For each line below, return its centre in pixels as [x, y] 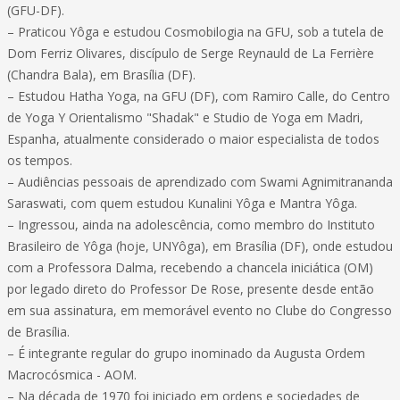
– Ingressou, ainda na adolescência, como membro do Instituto [191, 225]
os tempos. [40, 160]
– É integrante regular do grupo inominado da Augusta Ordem [186, 353]
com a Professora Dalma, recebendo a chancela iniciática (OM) [190, 267]
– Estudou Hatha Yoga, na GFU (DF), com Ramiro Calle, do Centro [199, 96]
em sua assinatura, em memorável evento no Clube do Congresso [200, 310]
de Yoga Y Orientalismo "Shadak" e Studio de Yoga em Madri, [185, 117]
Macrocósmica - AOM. [72, 375]
